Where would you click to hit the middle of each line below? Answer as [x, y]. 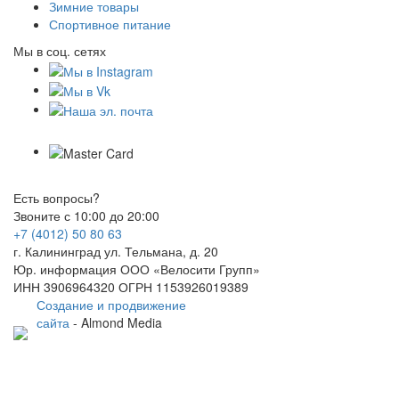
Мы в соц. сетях [60, 51]
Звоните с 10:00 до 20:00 [86, 215]
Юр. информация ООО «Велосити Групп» [137, 269]
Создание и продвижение [111, 304]
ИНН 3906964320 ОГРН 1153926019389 [131, 286]
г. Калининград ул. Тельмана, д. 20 [116, 251]
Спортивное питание [110, 24]
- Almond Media [116, 322]
